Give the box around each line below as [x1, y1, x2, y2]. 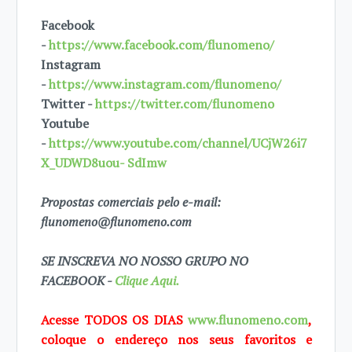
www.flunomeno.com [188, 311, 309, 328]
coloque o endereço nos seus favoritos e [41, 331, 313, 348]
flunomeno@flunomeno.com [41, 213, 196, 230]
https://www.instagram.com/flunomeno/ [49, 75, 282, 93]
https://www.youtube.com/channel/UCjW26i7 [49, 134, 308, 152]
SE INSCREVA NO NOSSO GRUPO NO [41, 252, 249, 269]
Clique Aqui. [112, 272, 180, 289]
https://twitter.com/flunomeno [95, 95, 275, 112]
